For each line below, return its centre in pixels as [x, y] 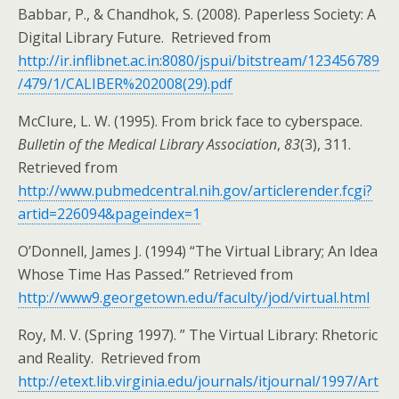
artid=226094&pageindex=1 [109, 214]
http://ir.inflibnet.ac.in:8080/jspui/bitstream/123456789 [199, 61]
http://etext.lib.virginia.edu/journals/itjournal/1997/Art [198, 381]
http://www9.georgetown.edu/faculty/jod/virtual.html [194, 297]
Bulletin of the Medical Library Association [147, 144]
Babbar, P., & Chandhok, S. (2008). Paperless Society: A [197, 14]
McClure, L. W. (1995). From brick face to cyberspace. [190, 121]
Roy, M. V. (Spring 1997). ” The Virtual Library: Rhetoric [198, 335]
